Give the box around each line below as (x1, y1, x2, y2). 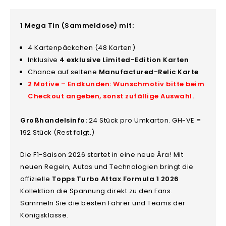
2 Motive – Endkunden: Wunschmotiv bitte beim (28, 79, 205, 89)
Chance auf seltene (28, 67, 99, 77)
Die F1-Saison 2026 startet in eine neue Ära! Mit (20, 149, 184, 159)
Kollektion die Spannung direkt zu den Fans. (20, 186, 173, 196)
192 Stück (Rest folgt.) (20, 127, 95, 137)
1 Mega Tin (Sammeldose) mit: (20, 20, 134, 30)
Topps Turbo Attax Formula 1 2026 (51, 174, 179, 184)
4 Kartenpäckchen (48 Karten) (28, 42, 136, 52)
